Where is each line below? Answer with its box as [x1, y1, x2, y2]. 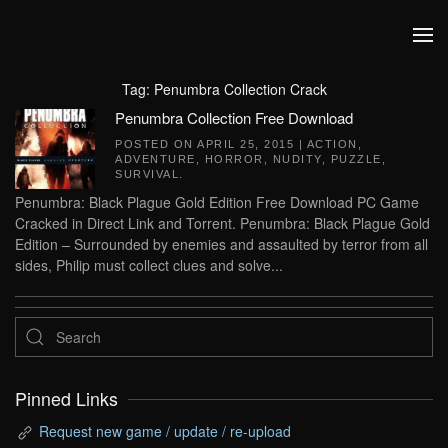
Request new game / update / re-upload [39, 421, 291, 441]
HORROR [204, 153, 264, 165]
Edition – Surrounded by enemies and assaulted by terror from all [15, 234, 428, 254]
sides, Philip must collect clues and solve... [15, 255, 283, 275]
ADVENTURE [115, 153, 196, 165]
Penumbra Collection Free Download [115, 107, 353, 128]
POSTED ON [115, 138, 197, 150]
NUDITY [272, 153, 322, 165]
